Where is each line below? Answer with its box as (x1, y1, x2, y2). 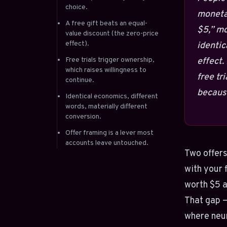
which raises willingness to (65, 66, 146, 74)
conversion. (65, 112, 101, 121)
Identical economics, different (65, 92, 158, 101)
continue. (65, 76, 94, 85)
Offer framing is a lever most (65, 129, 154, 137)
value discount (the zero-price (65, 29, 159, 38)
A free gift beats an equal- (65, 19, 147, 28)
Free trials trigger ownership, (65, 56, 155, 64)
